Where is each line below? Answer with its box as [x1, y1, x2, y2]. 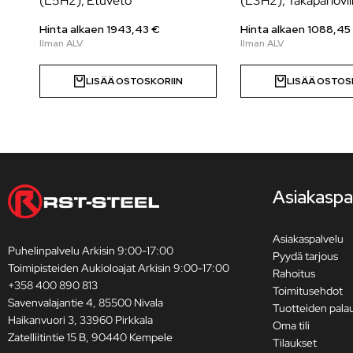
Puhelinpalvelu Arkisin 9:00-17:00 [8, 243, 173, 258]
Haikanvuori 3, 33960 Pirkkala [8, 312, 153, 327]
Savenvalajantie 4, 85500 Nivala [8, 295, 163, 310]
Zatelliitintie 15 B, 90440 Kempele [8, 329, 173, 344]
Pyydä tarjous [273, 248, 338, 263]
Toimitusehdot [273, 283, 343, 298]
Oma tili [273, 318, 310, 333]
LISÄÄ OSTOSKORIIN [85, 75, 183, 88]
